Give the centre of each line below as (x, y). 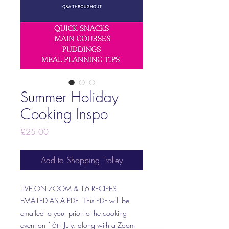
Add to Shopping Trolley (82, 160)
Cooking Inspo (64, 114)
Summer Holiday (70, 97)
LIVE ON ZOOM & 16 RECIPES (68, 188)
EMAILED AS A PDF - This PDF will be (75, 201)
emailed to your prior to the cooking (74, 213)
